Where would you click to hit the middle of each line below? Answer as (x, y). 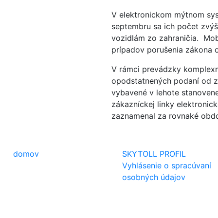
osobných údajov (154, 177)
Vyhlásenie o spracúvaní (167, 165)
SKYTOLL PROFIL (154, 154)
